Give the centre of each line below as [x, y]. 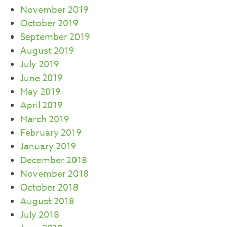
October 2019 [49, 23]
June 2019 [42, 78]
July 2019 [40, 64]
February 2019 [51, 133]
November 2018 [54, 174]
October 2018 [49, 187]
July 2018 [40, 215]
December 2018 [54, 160]
